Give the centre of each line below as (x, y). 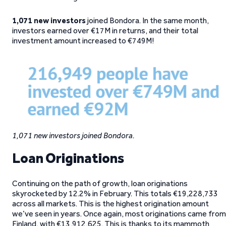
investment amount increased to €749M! (83, 41)
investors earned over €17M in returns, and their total (105, 31)
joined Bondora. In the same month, (147, 20)
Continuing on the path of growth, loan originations (100, 183)
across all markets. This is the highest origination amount (110, 204)
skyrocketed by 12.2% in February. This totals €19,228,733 (115, 193)
